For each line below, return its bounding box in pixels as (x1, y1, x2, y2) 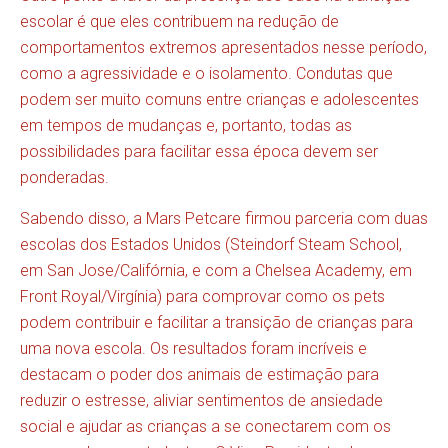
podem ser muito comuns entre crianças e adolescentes (20, 90, 419, 109)
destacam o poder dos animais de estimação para (20, 365, 379, 384)
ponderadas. (20, 168, 109, 187)
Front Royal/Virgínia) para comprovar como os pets (20, 287, 385, 306)
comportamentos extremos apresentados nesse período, (20, 38, 427, 57)
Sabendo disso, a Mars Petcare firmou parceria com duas (20, 209, 428, 228)
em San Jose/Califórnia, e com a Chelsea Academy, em (20, 261, 412, 280)
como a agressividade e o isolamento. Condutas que (20, 64, 393, 83)
